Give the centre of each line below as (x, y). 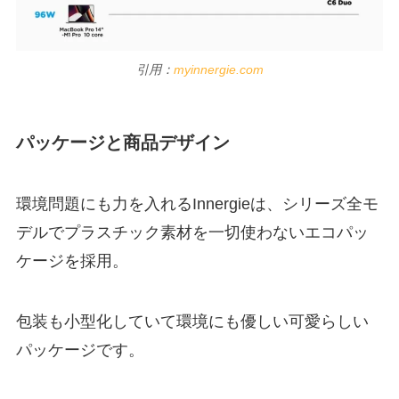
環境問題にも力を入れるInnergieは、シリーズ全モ (197, 204)
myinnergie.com (218, 69)
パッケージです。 (80, 350)
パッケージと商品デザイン (122, 143)
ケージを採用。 (72, 261)
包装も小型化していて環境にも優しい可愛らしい (192, 322)
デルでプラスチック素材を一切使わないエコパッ (192, 233)
